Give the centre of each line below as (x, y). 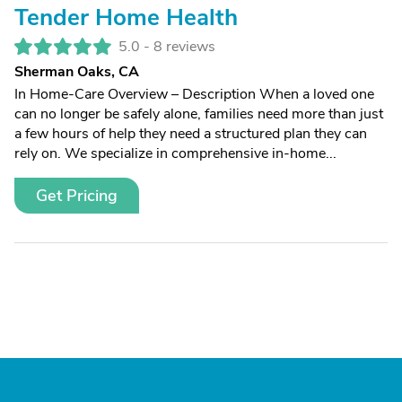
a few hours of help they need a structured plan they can (191, 134)
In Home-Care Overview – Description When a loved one (194, 94)
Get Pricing (77, 196)
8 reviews (184, 47)
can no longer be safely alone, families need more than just (199, 114)
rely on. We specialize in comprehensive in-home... (175, 153)
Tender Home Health (126, 17)
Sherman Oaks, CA (77, 72)
